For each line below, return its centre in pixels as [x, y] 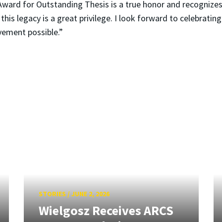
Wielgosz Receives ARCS [106, 211]
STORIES [52, 194]
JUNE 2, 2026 [90, 194]
